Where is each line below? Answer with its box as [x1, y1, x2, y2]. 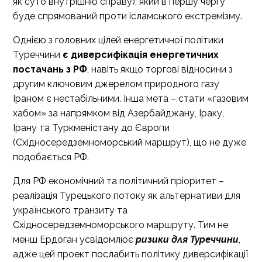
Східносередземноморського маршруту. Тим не [13, 219, 228, 230]
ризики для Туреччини [136, 234, 239, 245]
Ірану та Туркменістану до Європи [13, 122, 170, 133]
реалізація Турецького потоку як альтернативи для [13, 190, 240, 201]
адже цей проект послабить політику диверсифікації [13, 249, 248, 260]
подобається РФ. [13, 151, 89, 163]
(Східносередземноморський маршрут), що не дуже [13, 137, 246, 148]
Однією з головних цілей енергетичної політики [13, 35, 223, 46]
